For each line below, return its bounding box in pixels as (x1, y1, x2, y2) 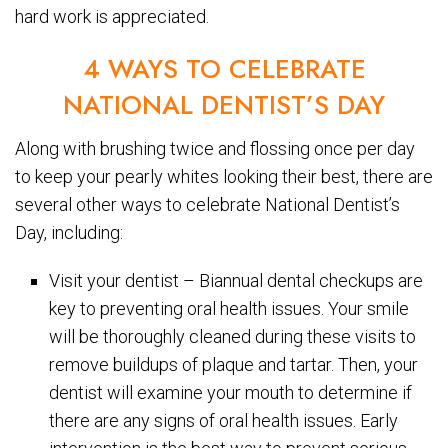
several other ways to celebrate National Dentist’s (15, 193, 400, 215)
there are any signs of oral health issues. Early (49, 409, 399, 431)
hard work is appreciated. (15, 5, 209, 27)
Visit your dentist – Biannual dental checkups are (49, 269, 424, 291)
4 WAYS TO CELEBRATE (82, 49, 366, 88)
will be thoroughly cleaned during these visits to (49, 325, 417, 347)
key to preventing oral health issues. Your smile (49, 297, 410, 319)
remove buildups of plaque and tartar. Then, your (49, 353, 419, 375)
